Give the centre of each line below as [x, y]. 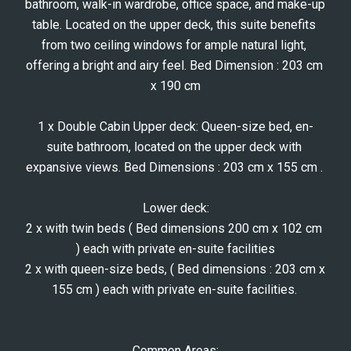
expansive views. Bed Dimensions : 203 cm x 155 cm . [175, 167]
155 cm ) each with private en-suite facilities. [175, 289]
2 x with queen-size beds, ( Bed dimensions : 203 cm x [175, 269]
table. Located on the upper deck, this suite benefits [174, 25]
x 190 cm [175, 86]
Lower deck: [175, 208]
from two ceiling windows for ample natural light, [174, 45]
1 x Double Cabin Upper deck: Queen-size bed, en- [175, 127]
